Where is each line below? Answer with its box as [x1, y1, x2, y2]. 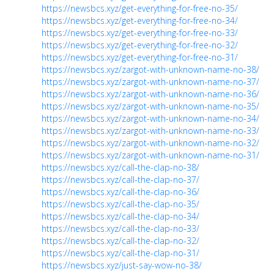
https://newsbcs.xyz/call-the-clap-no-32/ [42, 234, 199, 246]
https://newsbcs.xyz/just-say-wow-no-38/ [42, 259, 202, 271]
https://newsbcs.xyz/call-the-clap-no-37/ [42, 173, 199, 185]
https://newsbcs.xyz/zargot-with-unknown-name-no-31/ [42, 149, 259, 161]
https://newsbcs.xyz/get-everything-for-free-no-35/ [42, 2, 238, 14]
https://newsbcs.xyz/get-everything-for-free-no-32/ [42, 39, 238, 51]
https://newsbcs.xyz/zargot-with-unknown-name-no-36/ [42, 87, 259, 100]
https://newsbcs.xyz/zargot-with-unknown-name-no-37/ [42, 75, 259, 87]
